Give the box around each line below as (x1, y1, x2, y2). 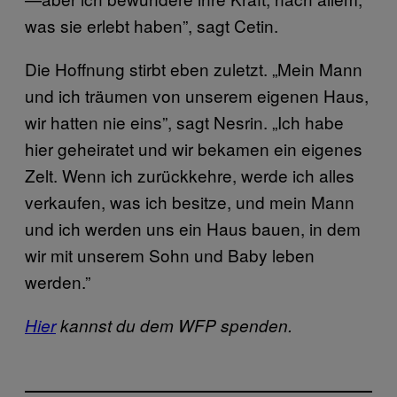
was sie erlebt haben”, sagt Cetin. (25, 12, 278, 37)
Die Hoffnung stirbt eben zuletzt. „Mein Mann (25, 56, 362, 81)
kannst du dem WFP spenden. (56, 313, 292, 337)
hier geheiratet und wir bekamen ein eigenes (25, 136, 362, 160)
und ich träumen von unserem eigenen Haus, (25, 82, 369, 107)
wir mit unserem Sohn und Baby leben (25, 242, 315, 267)
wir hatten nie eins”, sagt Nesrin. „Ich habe (25, 109, 344, 134)
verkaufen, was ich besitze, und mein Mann (25, 189, 354, 214)
